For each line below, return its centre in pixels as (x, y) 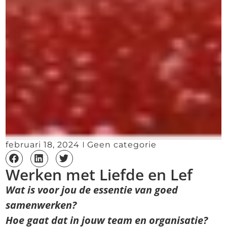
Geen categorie (122, 144)
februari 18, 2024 (43, 144)
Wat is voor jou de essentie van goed (92, 190)
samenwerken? (43, 205)
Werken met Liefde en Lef (99, 174)
